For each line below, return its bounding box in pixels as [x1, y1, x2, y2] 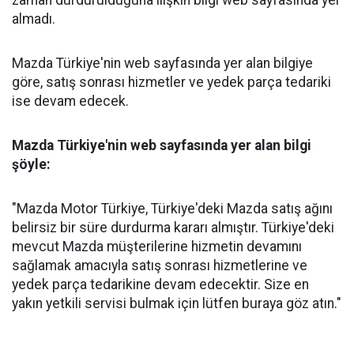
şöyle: [12, 156, 51, 172]
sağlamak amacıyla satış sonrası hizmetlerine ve [12, 257, 307, 273]
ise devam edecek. [12, 92, 129, 109]
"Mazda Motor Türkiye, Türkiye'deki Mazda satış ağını [12, 200, 333, 217]
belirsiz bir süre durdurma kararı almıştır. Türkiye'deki [12, 219, 334, 235]
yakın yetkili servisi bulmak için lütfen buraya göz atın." [12, 295, 341, 311]
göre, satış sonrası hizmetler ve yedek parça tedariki [12, 73, 331, 90]
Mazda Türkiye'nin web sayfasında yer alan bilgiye [12, 55, 313, 71]
